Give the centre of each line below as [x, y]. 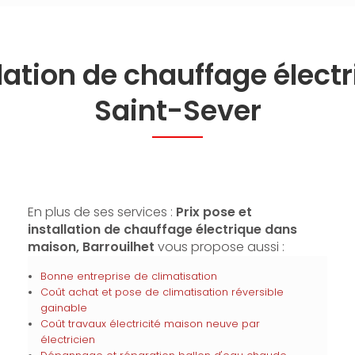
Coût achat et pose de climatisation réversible [162, 292]
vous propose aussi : [219, 247]
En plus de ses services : [101, 212]
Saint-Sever [177, 111]
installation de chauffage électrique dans [162, 229]
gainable [63, 308]
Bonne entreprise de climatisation [128, 276]
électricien [67, 340]
